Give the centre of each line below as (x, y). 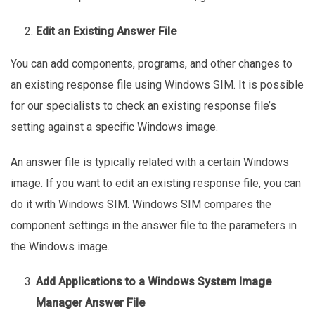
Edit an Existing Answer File (108, 31)
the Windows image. (60, 246)
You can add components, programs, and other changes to (152, 63)
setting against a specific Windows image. (116, 127)
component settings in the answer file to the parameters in (154, 225)
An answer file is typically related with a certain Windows (150, 162)
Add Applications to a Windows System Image (154, 281)
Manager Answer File (92, 302)
